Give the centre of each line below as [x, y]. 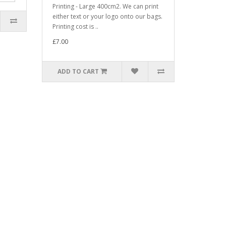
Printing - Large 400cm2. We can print [106, 6]
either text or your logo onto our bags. [108, 16]
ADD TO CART [78, 71]
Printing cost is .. [76, 26]
